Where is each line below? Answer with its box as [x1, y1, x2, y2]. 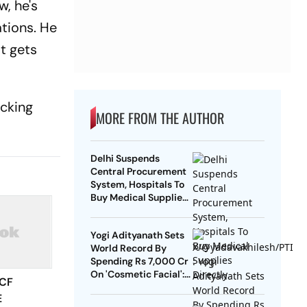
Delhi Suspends [90, 152, 160, 165]
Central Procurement [90, 165, 186, 178]
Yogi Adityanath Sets [90, 229, 184, 242]
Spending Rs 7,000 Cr [90, 255, 188, 268]
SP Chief [90, 281, 127, 294]
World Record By [90, 242, 167, 255]
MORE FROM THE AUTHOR [95, 108, 224, 129]
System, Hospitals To [90, 178, 184, 191]
